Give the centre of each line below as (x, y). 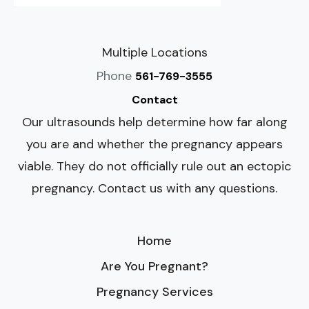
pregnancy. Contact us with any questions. (154, 188)
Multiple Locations (154, 52)
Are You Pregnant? (154, 266)
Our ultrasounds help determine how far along (154, 122)
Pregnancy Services (154, 291)
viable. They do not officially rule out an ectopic (154, 166)
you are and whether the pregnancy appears (154, 144)
